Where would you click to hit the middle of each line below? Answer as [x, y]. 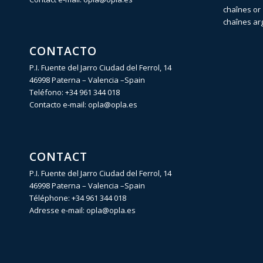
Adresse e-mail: [58, 210]
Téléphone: [50, 198]
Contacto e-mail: [59, 105]
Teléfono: [47, 92]
